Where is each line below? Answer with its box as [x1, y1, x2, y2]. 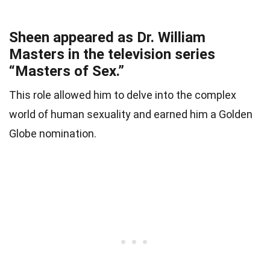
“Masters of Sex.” [9, 63, 124, 80]
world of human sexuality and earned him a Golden [9, 108, 253, 121]
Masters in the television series [9, 46, 215, 63]
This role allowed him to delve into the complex [9, 89, 236, 102]
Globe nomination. [9, 127, 96, 140]
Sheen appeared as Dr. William [9, 29, 206, 46]
